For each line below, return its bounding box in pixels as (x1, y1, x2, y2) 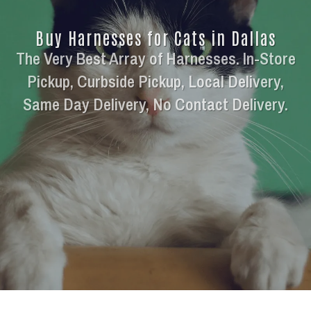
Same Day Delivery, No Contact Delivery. (23, 92, 288, 115)
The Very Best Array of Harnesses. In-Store (15, 47, 296, 69)
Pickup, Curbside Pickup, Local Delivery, (27, 69, 284, 92)
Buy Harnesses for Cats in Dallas (35, 26, 276, 48)
